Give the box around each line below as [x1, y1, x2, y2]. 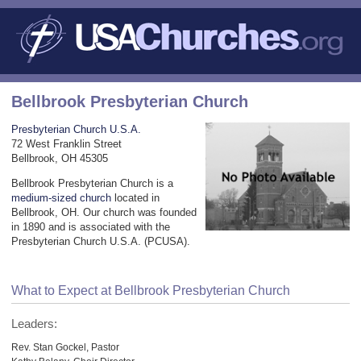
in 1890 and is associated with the [11, 220, 170, 233]
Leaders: [11, 317, 57, 330]
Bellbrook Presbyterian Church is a [11, 176, 173, 189]
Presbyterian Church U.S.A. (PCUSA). [11, 234, 190, 247]
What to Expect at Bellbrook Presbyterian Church [11, 283, 290, 297]
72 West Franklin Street [11, 137, 122, 150]
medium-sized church [11, 191, 111, 204]
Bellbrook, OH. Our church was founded [11, 205, 197, 218]
